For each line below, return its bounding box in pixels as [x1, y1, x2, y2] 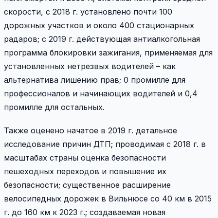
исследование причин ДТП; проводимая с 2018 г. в [4, 139, 206, 149]
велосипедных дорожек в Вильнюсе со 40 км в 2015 [4, 194, 212, 204]
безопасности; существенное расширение [4, 180, 171, 190]
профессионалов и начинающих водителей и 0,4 [4, 89, 198, 99]
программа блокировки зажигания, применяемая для [4, 48, 213, 58]
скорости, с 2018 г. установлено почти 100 [4, 7, 172, 17]
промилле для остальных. [4, 102, 105, 112]
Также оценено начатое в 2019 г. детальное [4, 126, 177, 136]
